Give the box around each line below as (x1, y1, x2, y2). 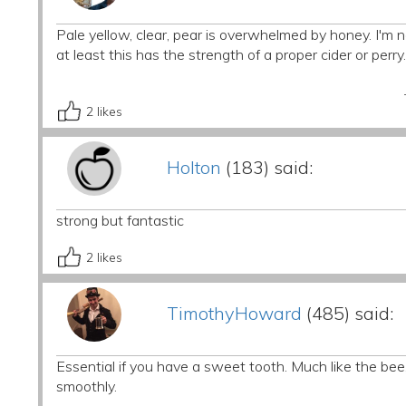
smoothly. (55, 377, 117, 395)
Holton (166, 156, 221, 179)
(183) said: (220, 156, 313, 179)
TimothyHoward (166, 302, 302, 324)
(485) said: (301, 302, 393, 324)
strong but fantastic (55, 211, 184, 229)
